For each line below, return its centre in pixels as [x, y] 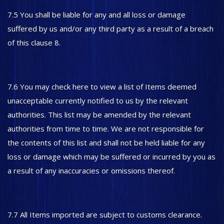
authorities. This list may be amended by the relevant [99, 114]
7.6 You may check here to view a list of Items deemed [102, 86]
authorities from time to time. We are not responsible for [106, 128]
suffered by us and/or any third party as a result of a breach [110, 28]
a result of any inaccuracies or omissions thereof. [91, 170]
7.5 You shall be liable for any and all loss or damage [96, 14]
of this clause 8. [35, 42]
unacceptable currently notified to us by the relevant [98, 100]
